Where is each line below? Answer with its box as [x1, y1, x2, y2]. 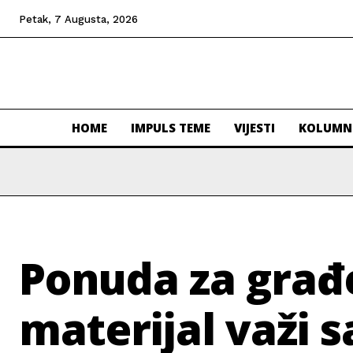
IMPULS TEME [131, 120, 210, 136]
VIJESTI [234, 120, 275, 136]
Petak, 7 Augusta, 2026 [19, 13, 138, 25]
